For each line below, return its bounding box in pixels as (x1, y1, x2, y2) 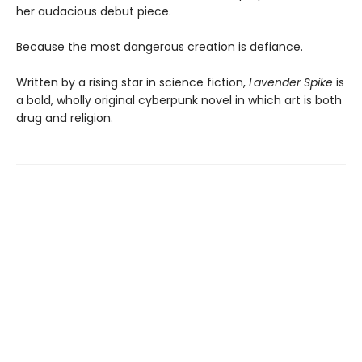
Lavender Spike (246, 74, 333, 91)
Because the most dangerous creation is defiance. (16, 39, 303, 56)
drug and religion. (16, 110, 113, 127)
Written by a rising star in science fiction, (16, 74, 246, 91)
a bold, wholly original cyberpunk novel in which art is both (16, 92, 342, 109)
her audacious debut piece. (16, 3, 171, 20)
